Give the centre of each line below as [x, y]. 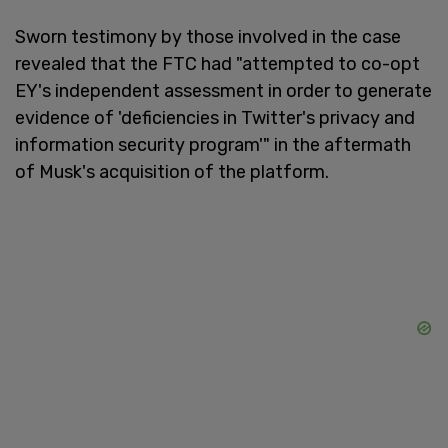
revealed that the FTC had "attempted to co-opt [217, 63]
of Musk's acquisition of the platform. [172, 171]
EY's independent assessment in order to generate [223, 90]
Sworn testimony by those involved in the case [208, 36]
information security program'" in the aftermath [213, 144]
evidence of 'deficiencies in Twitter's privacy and [215, 117]
